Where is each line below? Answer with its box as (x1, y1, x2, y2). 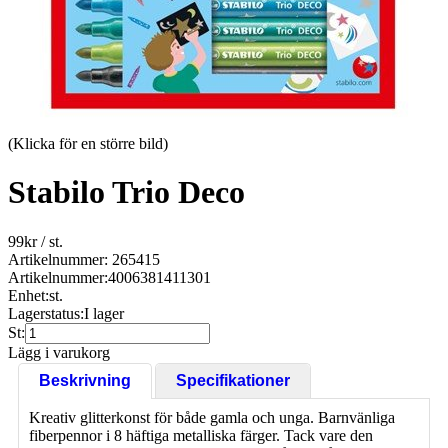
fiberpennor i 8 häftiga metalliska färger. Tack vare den (29, 426, 373, 444)
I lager (84, 304, 124, 322)
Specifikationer (176, 371, 290, 389)
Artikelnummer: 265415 (8, 250, 160, 268)
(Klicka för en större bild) (8, 135, 168, 152)
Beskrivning (39, 371, 131, 389)
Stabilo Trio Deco (8, 174, 245, 211)
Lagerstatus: (8, 304, 84, 322)
